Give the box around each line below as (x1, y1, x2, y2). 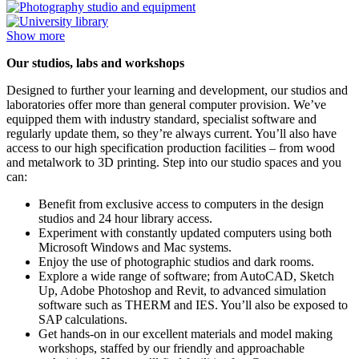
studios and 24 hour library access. (38, 212, 212, 226)
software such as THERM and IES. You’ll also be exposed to (38, 298, 348, 313)
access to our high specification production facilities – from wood (6, 141, 335, 155)
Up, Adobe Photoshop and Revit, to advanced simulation (38, 284, 326, 298)
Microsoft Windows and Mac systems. (38, 240, 232, 255)
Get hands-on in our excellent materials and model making (38, 327, 333, 341)
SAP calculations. (38, 313, 127, 327)
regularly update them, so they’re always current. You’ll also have (6, 127, 337, 141)
